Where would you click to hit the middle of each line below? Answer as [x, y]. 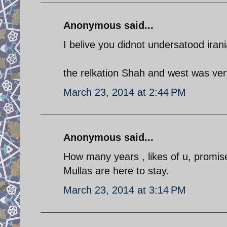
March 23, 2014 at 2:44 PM [125, 92]
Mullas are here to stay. [116, 171]
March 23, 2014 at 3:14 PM [125, 190]
